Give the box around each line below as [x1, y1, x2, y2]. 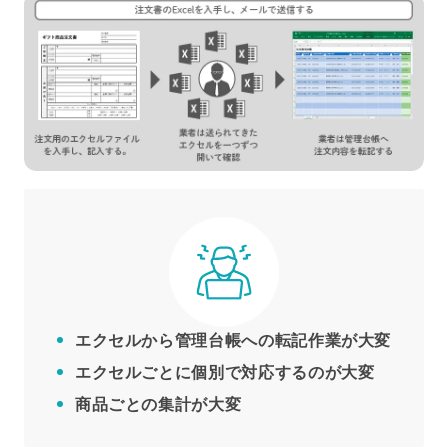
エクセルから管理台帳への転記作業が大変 [74, 331, 392, 349]
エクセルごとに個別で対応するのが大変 [74, 363, 375, 381]
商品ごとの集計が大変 [74, 395, 242, 413]
